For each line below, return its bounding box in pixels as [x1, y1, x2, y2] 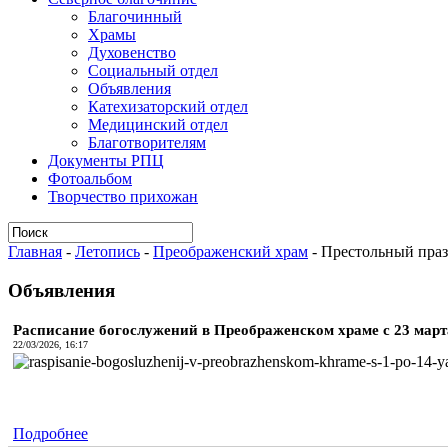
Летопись [75, 243, 140, 260]
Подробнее [13, 425, 88, 443]
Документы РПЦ [48, 152, 164, 169]
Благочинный [88, 8, 182, 25]
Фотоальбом [48, 170, 132, 187]
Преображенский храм [153, 243, 308, 260]
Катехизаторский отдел [88, 98, 248, 115]
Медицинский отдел [88, 116, 228, 133]
